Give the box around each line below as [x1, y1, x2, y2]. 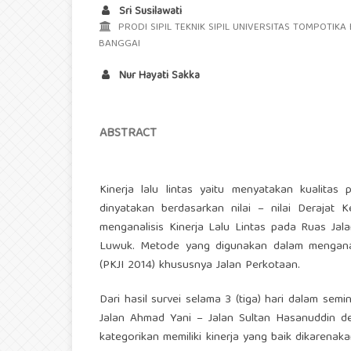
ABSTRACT [100, 123, 157, 146]
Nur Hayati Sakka [116, 67, 200, 86]
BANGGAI [99, 35, 140, 54]
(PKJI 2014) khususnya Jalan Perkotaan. [100, 255, 300, 277]
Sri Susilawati [116, 2, 182, 22]
